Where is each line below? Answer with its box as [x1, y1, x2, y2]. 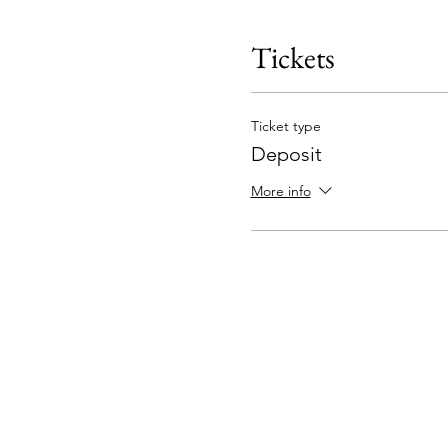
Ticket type [250, 117, 321, 136]
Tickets [250, 38, 335, 78]
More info [250, 182, 311, 201]
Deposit [250, 142, 322, 167]
